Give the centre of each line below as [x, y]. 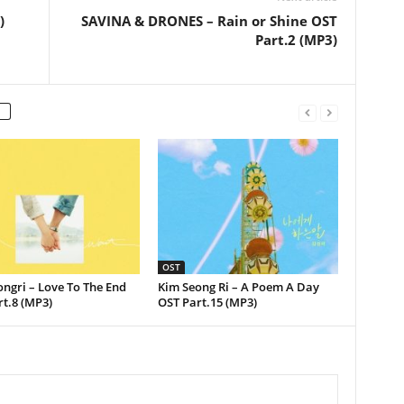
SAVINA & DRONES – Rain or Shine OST [209, 21]
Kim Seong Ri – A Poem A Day [238, 287]
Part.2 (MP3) [296, 40]
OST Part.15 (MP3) [207, 302]
